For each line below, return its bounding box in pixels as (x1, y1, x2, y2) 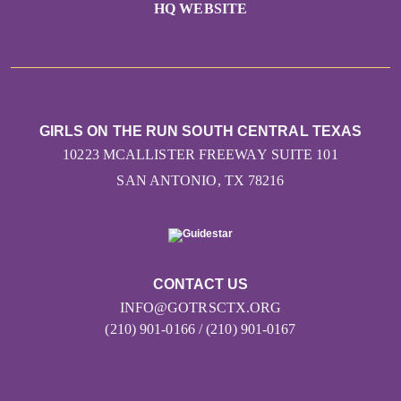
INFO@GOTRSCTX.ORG (119, 299, 282, 315)
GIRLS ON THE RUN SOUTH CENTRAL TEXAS (38, 124, 363, 140)
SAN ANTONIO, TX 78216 (116, 173, 285, 189)
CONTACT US (152, 276, 249, 292)
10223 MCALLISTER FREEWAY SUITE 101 (63, 147, 338, 163)
